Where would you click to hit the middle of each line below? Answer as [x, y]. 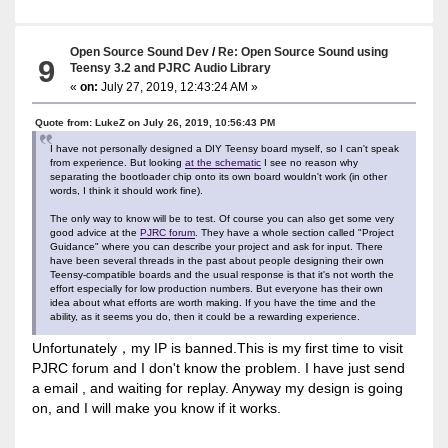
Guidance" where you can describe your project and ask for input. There [216, 246]
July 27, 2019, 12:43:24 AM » [178, 86]
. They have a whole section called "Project [294, 232]
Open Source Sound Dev [140, 51]
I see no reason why [309, 162]
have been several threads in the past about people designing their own [216, 260]
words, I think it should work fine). [126, 190]
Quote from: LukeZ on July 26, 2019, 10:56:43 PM [154, 122]
